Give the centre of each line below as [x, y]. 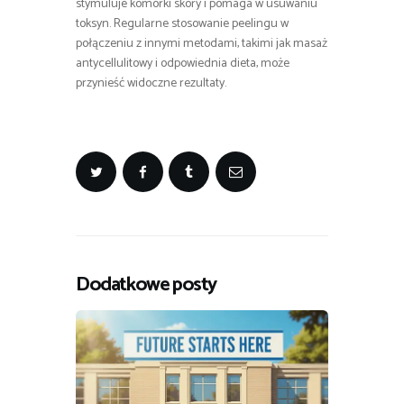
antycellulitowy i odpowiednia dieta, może [183, 64]
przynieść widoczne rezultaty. [151, 84]
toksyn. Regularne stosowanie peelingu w [182, 24]
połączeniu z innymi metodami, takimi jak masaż [202, 44]
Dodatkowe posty [146, 285]
